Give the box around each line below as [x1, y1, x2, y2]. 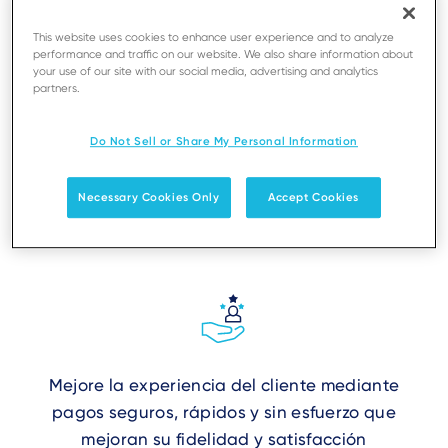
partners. [33, 82, 81, 96]
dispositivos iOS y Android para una [76, 149, 372, 169]
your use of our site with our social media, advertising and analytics [33, 65, 379, 79]
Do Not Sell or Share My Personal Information [89, 134, 358, 149]
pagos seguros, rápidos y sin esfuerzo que [51, 402, 397, 422]
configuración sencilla [133, 176, 315, 196]
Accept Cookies [267, 190, 359, 205]
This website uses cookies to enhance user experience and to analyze [33, 31, 395, 45]
